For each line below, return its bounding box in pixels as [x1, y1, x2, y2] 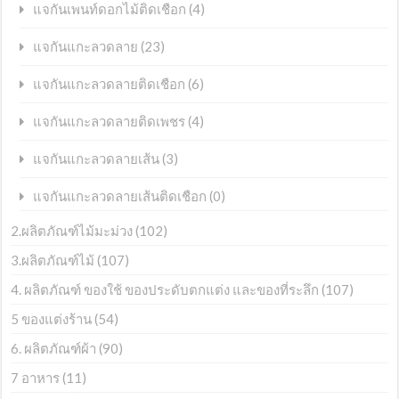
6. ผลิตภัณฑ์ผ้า [11, 340, 97, 357]
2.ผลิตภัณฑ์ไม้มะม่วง [11, 223, 134, 240]
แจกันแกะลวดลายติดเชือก [33, 77, 186, 92]
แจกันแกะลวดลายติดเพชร [33, 115, 186, 129]
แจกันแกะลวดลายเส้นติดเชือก [33, 190, 208, 204]
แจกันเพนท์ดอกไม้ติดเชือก [33, 3, 187, 17]
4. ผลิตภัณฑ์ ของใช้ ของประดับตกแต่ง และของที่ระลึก [11, 281, 320, 298]
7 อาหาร [11, 370, 61, 387]
